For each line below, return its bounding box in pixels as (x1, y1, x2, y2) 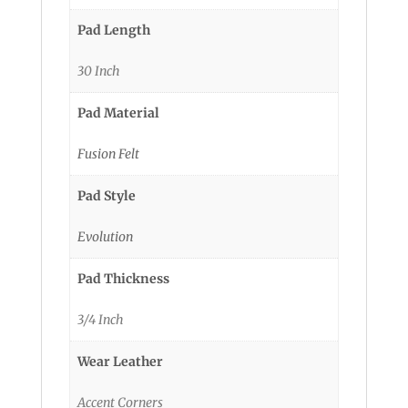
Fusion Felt (77, 145, 139, 162)
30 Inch (77, 62, 120, 79)
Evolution (77, 228, 133, 245)
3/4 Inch (77, 311, 124, 328)
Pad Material (77, 104, 159, 121)
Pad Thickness (77, 270, 169, 287)
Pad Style (77, 187, 136, 204)
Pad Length (77, 21, 150, 38)
